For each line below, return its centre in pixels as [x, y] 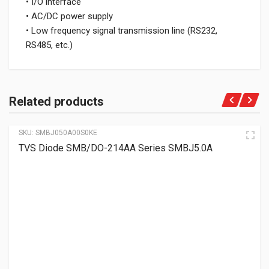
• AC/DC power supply [69, 16]
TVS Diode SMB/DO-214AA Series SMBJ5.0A [116, 148]
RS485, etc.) [49, 45]
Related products [56, 101]
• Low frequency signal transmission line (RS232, [122, 31]
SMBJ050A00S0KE [66, 133]
